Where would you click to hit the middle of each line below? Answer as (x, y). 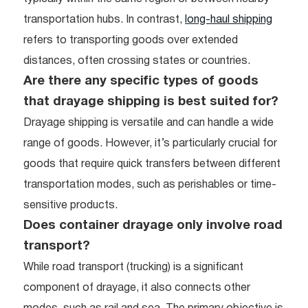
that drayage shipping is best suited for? (151, 102)
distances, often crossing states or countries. (137, 61)
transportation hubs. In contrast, (104, 20)
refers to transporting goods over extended (131, 40)
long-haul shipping (229, 20)
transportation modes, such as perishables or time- (150, 185)
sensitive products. (70, 205)
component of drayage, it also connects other (137, 288)
